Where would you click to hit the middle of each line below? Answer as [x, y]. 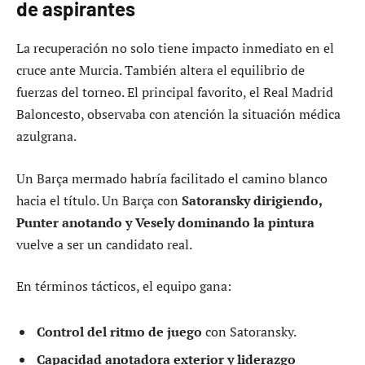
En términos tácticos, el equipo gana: [124, 286]
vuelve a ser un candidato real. [104, 244]
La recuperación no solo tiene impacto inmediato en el [175, 48]
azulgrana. [46, 136]
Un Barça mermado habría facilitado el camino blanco [172, 178]
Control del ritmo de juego [119, 331]
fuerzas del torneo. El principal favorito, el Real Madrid [175, 92]
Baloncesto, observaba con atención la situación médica [178, 114]
